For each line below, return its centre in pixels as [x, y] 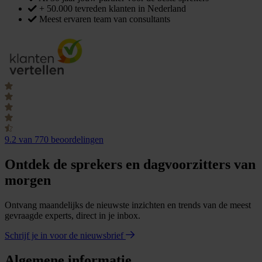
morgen [28, 180]
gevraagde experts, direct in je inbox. [73, 216]
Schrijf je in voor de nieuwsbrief [65, 236]
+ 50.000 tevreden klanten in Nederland [113, 9]
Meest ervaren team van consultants [105, 19]
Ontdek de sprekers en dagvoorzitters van [130, 165]
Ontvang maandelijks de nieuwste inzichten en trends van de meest [128, 205]
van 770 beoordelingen [61, 140]
